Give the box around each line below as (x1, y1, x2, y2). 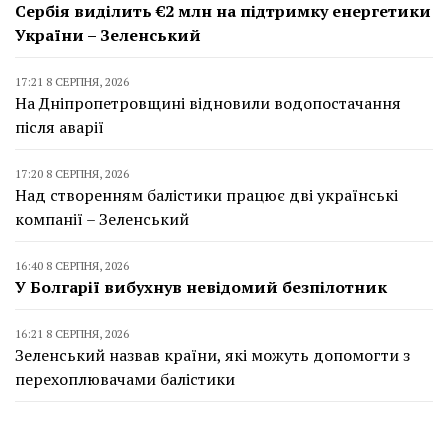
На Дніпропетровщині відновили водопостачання (15, 91, 401, 114)
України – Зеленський (15, 23, 201, 46)
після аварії (15, 115, 104, 138)
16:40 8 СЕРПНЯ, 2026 (15, 257, 129, 273)
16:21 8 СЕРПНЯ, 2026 (15, 325, 129, 341)
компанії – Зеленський (15, 207, 189, 230)
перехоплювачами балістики (15, 367, 235, 390)
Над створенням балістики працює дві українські (15, 183, 398, 206)
